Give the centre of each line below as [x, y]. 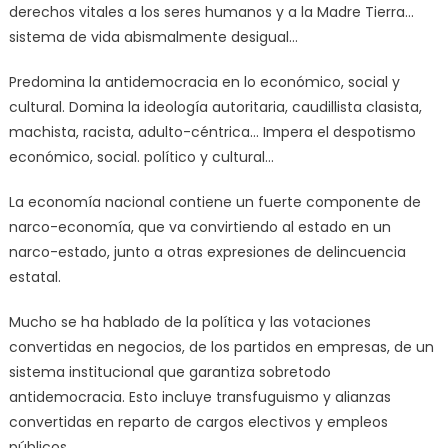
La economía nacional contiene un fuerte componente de [214, 201]
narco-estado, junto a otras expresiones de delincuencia [207, 251]
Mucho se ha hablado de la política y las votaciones [189, 321]
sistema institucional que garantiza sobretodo [169, 371]
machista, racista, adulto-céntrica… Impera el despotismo [212, 131]
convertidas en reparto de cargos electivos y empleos [198, 421]
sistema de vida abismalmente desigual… [153, 36]
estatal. [34, 276]
